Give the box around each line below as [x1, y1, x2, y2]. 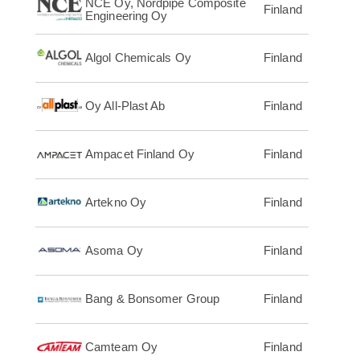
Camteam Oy [85, 340, 157, 354]
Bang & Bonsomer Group [85, 292, 220, 306]
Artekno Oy [85, 195, 146, 210]
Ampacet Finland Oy [85, 147, 194, 162]
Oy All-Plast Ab [85, 99, 166, 113]
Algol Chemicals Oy [85, 51, 191, 65]
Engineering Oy [85, 9, 168, 23]
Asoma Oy [85, 243, 143, 258]
